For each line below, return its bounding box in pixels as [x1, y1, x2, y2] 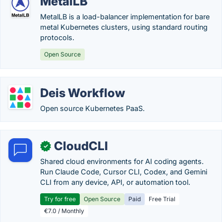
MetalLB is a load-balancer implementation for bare [40, 12, 210, 21]
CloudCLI [54, 139, 108, 153]
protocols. [40, 33, 74, 42]
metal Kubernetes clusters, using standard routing [40, 23, 208, 31]
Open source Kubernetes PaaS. [40, 104, 145, 112]
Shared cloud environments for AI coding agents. [40, 157, 204, 166]
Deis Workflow [40, 86, 125, 100]
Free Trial [149, 195, 175, 203]
